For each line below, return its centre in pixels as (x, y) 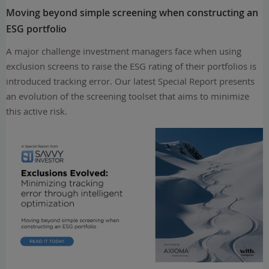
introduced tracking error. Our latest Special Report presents (130, 81)
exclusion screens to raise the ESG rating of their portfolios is (131, 66)
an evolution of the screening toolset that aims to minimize (128, 96)
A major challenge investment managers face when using (124, 51)
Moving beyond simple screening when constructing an (132, 13)
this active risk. (37, 111)
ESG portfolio (36, 29)
